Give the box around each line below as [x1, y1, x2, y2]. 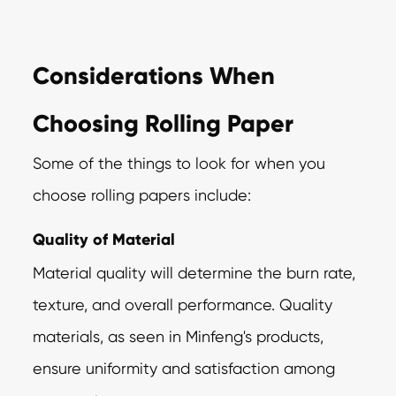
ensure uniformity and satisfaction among [33, 358, 336, 377]
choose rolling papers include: [33, 185, 252, 204]
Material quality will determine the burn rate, [33, 263, 356, 282]
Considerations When [33, 60, 276, 90]
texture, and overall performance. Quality [33, 294, 333, 314]
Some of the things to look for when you [33, 153, 326, 172]
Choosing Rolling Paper [33, 108, 294, 138]
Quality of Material [33, 229, 176, 249]
